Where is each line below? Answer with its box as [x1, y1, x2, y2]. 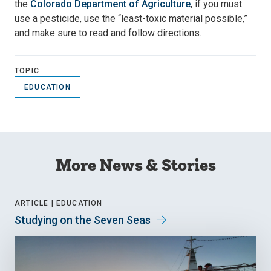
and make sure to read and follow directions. [15, 27, 201, 39]
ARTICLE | [15, 199, 54, 207]
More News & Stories [55, 154, 216, 175]
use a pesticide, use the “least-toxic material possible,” [15, 13, 247, 24]
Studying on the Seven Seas [15, 214, 151, 226]
